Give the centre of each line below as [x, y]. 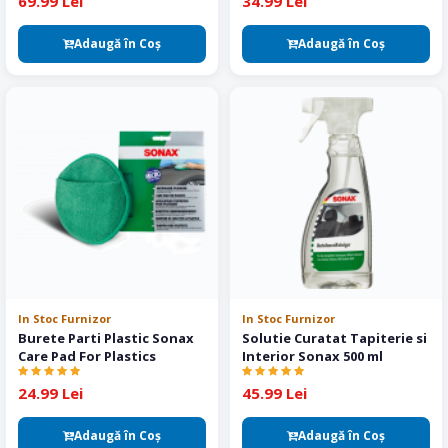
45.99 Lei [274, 393]
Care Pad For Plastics [87, 356]
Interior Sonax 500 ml [312, 356]
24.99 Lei [50, 393]
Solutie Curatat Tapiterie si [334, 338]
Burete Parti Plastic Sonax [106, 338]
